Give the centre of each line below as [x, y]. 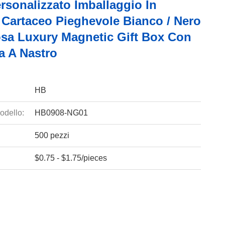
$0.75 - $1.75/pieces [71, 158]
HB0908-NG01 [61, 113]
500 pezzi [52, 135]
